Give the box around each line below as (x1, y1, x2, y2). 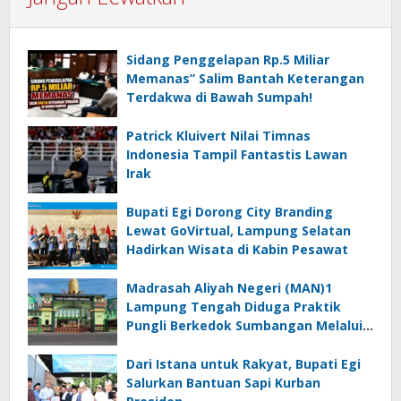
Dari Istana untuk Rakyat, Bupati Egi (126, 354, 361, 372)
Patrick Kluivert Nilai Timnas (126, 126, 311, 144)
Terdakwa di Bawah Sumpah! (126, 88, 312, 106)
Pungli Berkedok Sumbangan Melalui (126, 316, 363, 334)
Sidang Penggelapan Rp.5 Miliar (126, 50, 329, 68)
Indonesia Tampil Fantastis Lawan (126, 145, 347, 163)
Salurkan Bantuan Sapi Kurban (126, 373, 320, 391)
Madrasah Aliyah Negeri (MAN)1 (126, 278, 332, 296)
